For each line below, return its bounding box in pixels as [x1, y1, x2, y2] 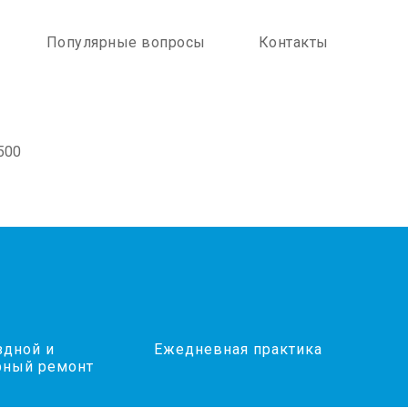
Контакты [258, 34, 329, 51]
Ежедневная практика [154, 341, 322, 358]
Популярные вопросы [46, 34, 206, 51]
